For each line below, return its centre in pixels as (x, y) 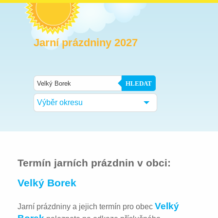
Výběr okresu (60, 102)
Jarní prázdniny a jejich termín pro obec (86, 206)
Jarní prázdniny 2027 (86, 43)
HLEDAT (139, 83)
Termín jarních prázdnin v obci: (94, 163)
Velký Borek (47, 182)
